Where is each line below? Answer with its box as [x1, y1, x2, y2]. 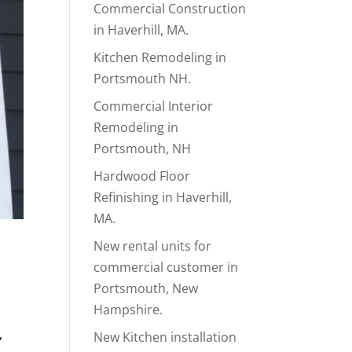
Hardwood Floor [93, 167, 191, 185]
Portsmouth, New [93, 280, 199, 298]
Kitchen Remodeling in [93, 49, 227, 67]
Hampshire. [93, 301, 163, 319]
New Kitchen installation [93, 328, 237, 346]
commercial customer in [93, 258, 239, 277]
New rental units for [93, 237, 212, 255]
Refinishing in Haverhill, [93, 189, 233, 207]
